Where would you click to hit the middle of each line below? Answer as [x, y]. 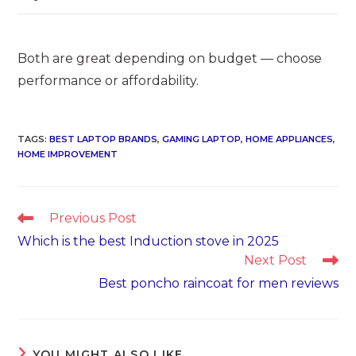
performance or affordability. [108, 81]
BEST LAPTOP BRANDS [104, 139]
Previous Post [93, 219]
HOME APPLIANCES [290, 139]
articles [37, 248]
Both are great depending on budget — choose [170, 59]
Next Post [275, 261]
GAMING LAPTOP [202, 139]
